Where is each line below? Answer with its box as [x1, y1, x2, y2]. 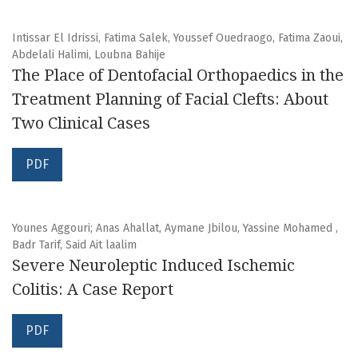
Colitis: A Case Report [12, 280, 173, 300]
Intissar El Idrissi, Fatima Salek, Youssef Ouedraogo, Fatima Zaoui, [12, 31, 343, 46]
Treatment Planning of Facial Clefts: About [12, 89, 328, 109]
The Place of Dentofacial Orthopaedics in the [12, 66, 344, 86]
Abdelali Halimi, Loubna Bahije [12, 48, 165, 62]
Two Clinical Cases [12, 113, 150, 133]
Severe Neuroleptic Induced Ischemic [12, 256, 295, 276]
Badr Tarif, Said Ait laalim [12, 238, 137, 253]
